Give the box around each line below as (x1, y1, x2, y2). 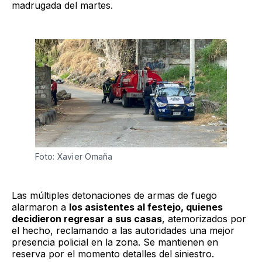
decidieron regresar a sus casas (12, 212, 162, 225)
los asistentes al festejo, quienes (69, 201, 223, 213)
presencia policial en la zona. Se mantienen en (12, 236, 218, 248)
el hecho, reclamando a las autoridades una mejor (12, 224, 235, 236)
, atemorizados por (162, 212, 246, 225)
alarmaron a (12, 201, 69, 213)
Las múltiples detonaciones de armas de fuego (12, 189, 217, 201)
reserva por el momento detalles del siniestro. (12, 247, 214, 260)
